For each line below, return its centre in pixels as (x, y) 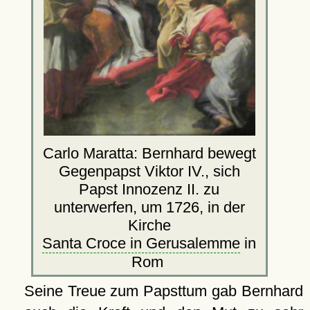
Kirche (149, 226)
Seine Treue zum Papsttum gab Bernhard (163, 291)
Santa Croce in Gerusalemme (142, 244)
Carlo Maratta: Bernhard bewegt (149, 154)
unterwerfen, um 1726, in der (149, 208)
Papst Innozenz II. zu (149, 190)
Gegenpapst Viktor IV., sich (149, 172)
